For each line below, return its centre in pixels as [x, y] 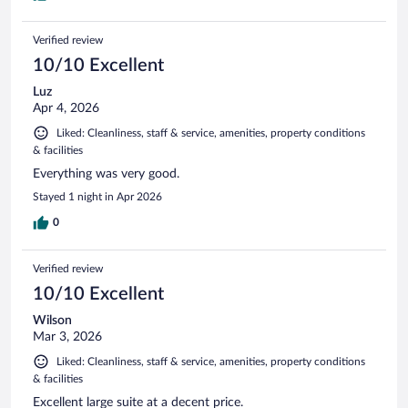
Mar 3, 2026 [67, 337]
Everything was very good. [106, 173]
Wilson [52, 320]
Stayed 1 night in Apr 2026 [97, 196]
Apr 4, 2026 [66, 108]
